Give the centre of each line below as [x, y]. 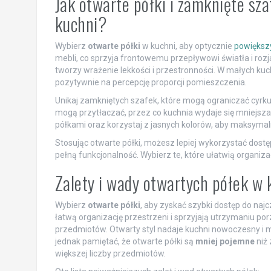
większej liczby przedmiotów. [110, 254]
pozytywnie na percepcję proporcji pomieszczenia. [151, 83]
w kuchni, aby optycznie [187, 46]
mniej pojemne [225, 242]
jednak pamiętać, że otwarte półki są [125, 242]
